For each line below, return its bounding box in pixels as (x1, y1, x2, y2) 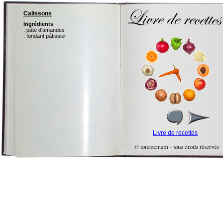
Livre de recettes (153, 129, 198, 136)
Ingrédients (23, 21, 53, 27)
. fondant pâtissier (23, 33, 66, 39)
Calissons (23, 10, 52, 17)
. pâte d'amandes (23, 27, 65, 33)
